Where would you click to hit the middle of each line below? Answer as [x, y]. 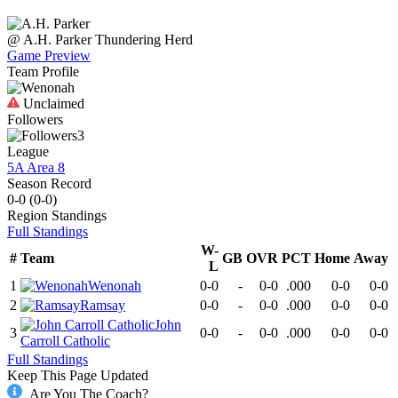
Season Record [49, 184]
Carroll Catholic [65, 341]
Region [28, 216]
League [28, 152]
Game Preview [49, 56]
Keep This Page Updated [78, 376]
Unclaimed [52, 104]
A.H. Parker [57, 40]
